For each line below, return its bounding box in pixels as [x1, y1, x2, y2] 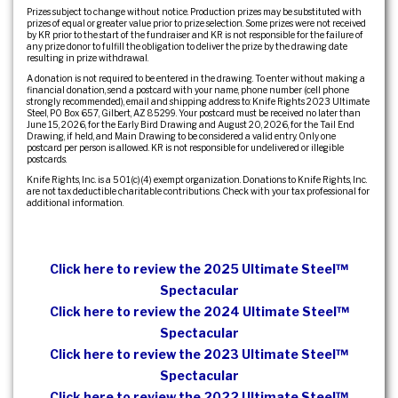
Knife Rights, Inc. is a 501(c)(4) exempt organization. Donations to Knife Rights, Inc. [27, 173, 367, 185]
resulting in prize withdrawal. [27, 52, 148, 63]
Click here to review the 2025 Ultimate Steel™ [50, 260, 348, 276]
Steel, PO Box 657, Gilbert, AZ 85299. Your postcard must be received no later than [27, 107, 361, 118]
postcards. [27, 153, 67, 164]
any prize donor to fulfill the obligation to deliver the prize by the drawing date [27, 40, 347, 52]
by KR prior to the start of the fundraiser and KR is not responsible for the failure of [27, 28, 363, 40]
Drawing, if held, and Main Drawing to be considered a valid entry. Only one [27, 130, 336, 141]
